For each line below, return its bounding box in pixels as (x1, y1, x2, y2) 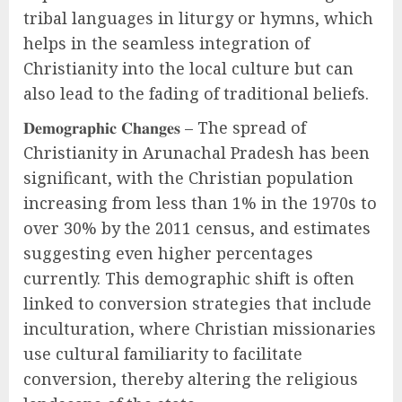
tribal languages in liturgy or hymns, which (23, 7, 373, 29)
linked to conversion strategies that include (23, 293, 371, 314)
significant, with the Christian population (23, 167, 354, 188)
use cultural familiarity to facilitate (23, 343, 302, 364)
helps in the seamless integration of (23, 32, 310, 54)
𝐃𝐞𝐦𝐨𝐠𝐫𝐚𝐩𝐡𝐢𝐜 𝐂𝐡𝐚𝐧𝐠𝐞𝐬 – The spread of (23, 117, 306, 138)
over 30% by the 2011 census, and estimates (23, 217, 371, 239)
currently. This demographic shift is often (23, 267, 354, 289)
